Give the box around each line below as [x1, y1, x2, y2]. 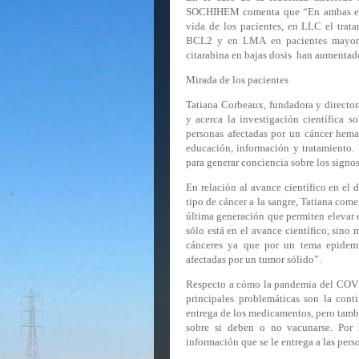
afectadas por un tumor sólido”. [186, 253, 321, 265]
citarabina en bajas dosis [186, 49, 292, 61]
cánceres [186, 239, 228, 251]
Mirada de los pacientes [186, 74, 288, 86]
